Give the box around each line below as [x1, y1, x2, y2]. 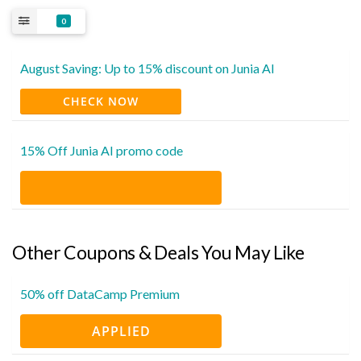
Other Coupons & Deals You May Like [12, 240, 305, 263]
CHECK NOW [63, 93, 139, 109]
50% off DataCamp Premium [20, 285, 180, 301]
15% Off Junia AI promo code [20, 142, 183, 158]
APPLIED [91, 322, 151, 340]
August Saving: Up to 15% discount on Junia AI [20, 60, 275, 76]
